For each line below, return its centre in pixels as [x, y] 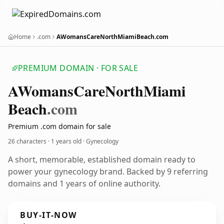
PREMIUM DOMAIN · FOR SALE [78, 68]
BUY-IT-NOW [48, 215]
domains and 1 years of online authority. [84, 183]
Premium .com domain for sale [59, 126]
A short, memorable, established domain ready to [102, 159]
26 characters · [29, 141]
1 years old [66, 141]
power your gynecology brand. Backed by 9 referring [108, 171]
